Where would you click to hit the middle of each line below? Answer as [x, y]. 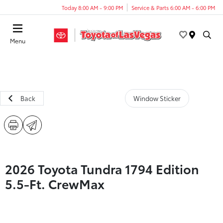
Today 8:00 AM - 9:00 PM [92, 7]
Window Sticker [157, 98]
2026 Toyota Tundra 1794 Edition [102, 168]
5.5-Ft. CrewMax [55, 183]
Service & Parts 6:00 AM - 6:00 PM [173, 7]
